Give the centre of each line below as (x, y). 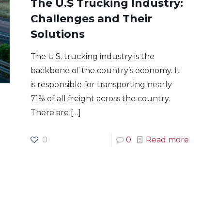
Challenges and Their (91, 19)
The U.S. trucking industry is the (92, 56)
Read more (167, 140)
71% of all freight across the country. (100, 99)
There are (49, 113)
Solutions (57, 34)
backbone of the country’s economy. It (105, 70)
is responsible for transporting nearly (101, 85)
